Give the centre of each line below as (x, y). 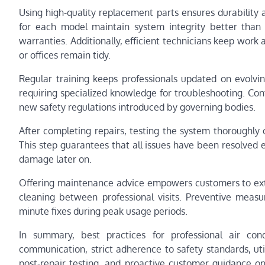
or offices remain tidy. (65, 55)
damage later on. (55, 159)
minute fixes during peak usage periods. (103, 211)
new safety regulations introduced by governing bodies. (137, 107)
